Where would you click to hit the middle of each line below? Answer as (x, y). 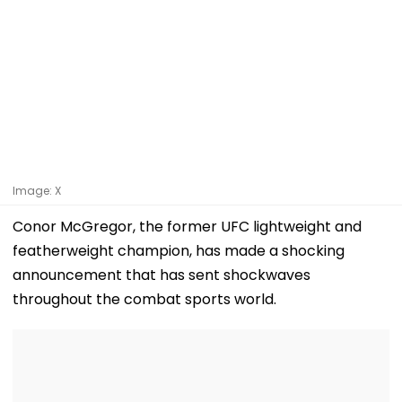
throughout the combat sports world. (146, 299)
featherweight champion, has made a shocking (179, 250)
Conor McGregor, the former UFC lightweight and (187, 226)
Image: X (37, 190)
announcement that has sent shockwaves (162, 275)
